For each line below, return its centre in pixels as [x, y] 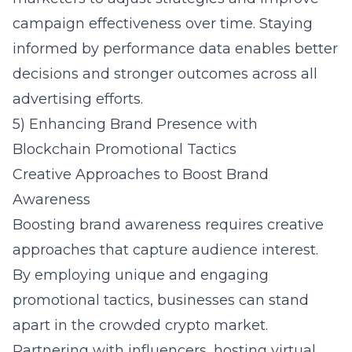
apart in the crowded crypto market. [140, 325]
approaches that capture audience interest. [165, 250]
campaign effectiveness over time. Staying [163, 24]
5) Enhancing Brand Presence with [135, 124]
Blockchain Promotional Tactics [125, 149]
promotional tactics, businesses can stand [161, 300]
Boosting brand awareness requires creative [168, 225]
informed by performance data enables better [175, 49]
